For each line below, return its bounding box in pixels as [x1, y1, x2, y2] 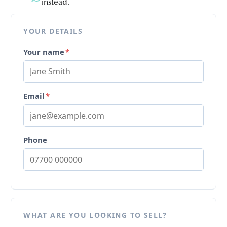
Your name [23, 46, 65, 57]
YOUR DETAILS [23, 26, 83, 36]
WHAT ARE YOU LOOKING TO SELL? [23, 210, 167, 220]
